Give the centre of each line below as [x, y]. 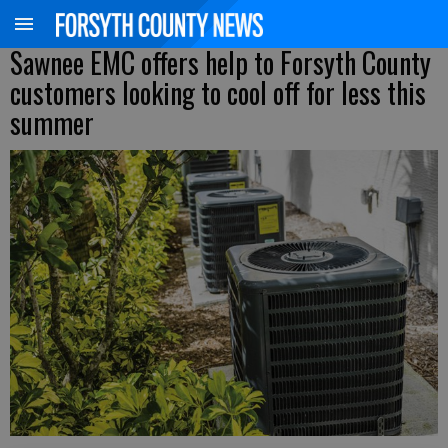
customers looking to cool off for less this [218, 92]
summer [52, 122]
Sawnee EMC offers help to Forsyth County [220, 62]
